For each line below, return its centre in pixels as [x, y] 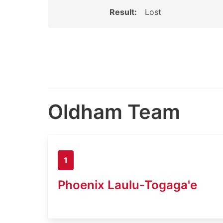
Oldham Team [114, 112]
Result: [123, 12]
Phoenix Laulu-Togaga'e [127, 185]
